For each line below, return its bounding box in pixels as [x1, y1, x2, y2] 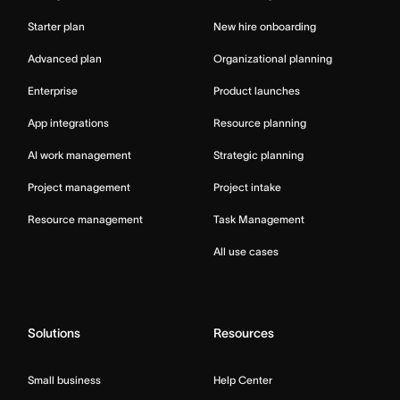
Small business [28, 374, 101, 387]
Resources [213, 326, 274, 341]
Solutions [28, 326, 80, 341]
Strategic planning [213, 149, 304, 162]
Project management [28, 181, 130, 194]
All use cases [213, 246, 279, 258]
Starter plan [28, 21, 85, 33]
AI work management [28, 149, 131, 162]
